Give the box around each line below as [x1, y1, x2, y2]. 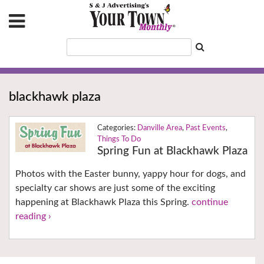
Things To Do [97, 136, 141, 144]
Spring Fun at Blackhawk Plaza [97, 146, 247, 157]
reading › [15, 212, 51, 222]
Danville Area [137, 124, 182, 133]
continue [192, 197, 228, 207]
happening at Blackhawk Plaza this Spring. [15, 197, 192, 207]
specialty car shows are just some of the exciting [15, 183, 215, 193]
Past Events [185, 124, 226, 133]
